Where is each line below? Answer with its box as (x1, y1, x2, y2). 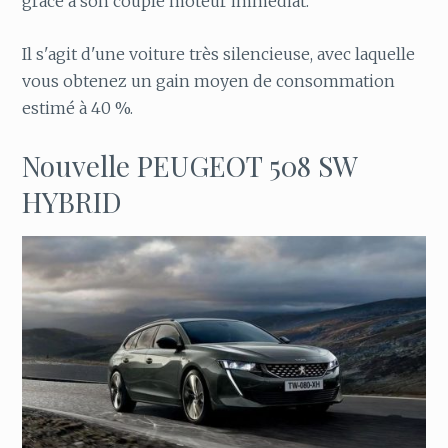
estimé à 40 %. (22, 97, 134, 118)
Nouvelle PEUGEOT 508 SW (22, 146, 358, 184)
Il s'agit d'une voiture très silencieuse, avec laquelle (22, 43, 416, 64)
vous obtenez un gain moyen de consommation (22, 70, 396, 91)
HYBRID (22, 182, 123, 220)
